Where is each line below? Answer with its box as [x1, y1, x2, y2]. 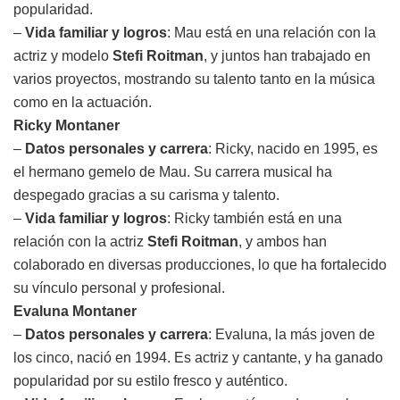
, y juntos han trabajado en [204, 47, 371, 63]
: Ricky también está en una [167, 210, 342, 226]
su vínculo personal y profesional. [13, 279, 225, 296]
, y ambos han [238, 233, 327, 249]
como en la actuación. [13, 94, 152, 110]
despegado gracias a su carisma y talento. [13, 187, 279, 203]
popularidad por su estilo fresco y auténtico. [13, 372, 287, 388]
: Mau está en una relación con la [167, 24, 376, 40]
